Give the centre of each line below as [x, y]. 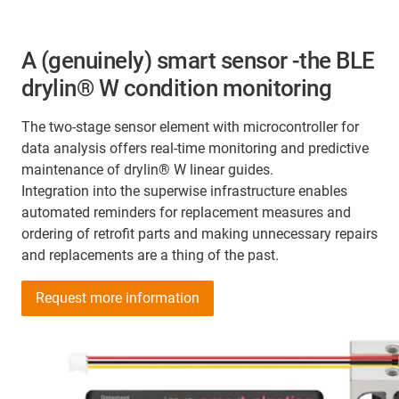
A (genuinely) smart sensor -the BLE [198, 60]
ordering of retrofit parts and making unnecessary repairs [199, 233]
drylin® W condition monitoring [177, 88]
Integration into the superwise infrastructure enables [184, 191]
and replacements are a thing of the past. [150, 255]
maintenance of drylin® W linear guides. [147, 169]
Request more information [118, 297]
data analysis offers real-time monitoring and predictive [195, 148]
